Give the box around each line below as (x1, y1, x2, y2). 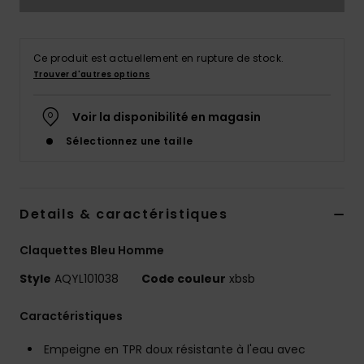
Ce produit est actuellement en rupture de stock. (33, 51, 284, 66)
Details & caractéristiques (19, 205, 228, 224)
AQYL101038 (51, 271, 122, 288)
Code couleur (141, 271, 226, 288)
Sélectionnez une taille (66, 134, 193, 149)
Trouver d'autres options (33, 68, 150, 81)
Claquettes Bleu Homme (19, 242, 164, 259)
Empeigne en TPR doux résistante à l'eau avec (44, 341, 305, 358)
